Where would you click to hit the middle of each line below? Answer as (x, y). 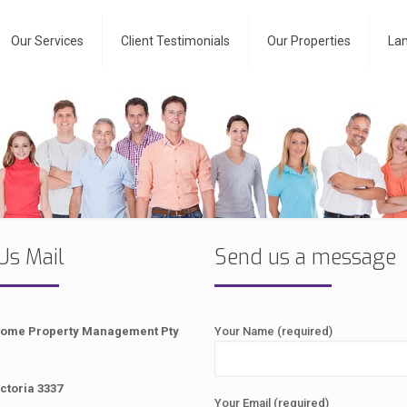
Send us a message (305, 258)
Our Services (47, 41)
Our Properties (309, 41)
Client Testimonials (175, 41)
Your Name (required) (273, 331)
